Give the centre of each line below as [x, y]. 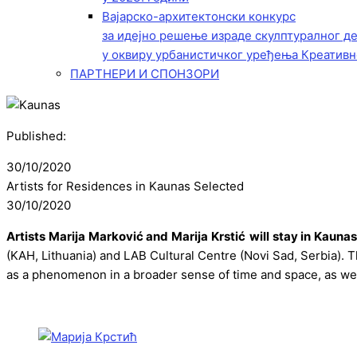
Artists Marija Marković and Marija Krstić [126, 236]
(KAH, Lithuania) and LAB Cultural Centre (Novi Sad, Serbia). [176, 255]
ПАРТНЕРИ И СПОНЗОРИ [145, 74]
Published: [36, 136]
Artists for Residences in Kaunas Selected [125, 186]
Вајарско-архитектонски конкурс [199, 16]
